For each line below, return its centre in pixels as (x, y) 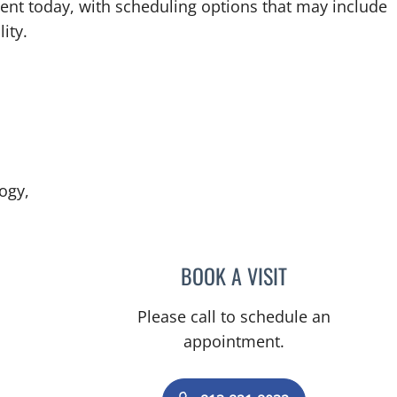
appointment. (234, 341)
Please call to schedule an (234, 316)
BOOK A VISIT (234, 276)
